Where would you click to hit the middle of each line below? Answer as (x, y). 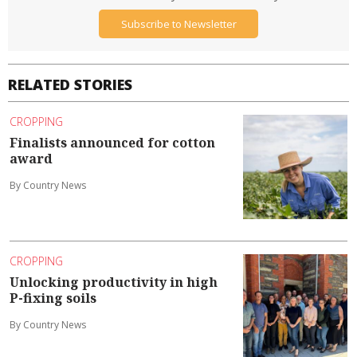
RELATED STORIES (70, 85)
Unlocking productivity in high (114, 282)
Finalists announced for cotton (112, 142)
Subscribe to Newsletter (178, 24)
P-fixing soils (53, 298)
